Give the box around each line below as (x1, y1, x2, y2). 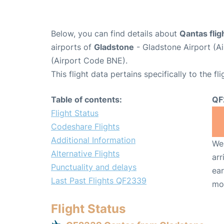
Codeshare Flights (51, 121, 119, 131)
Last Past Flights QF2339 (51, 175, 146, 185)
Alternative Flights (51, 148, 119, 158)
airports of (51, 41, 94, 52)
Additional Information (51, 134, 135, 145)
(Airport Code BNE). (51, 55, 127, 65)
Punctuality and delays (51, 161, 136, 172)
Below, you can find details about (51, 28, 179, 38)
